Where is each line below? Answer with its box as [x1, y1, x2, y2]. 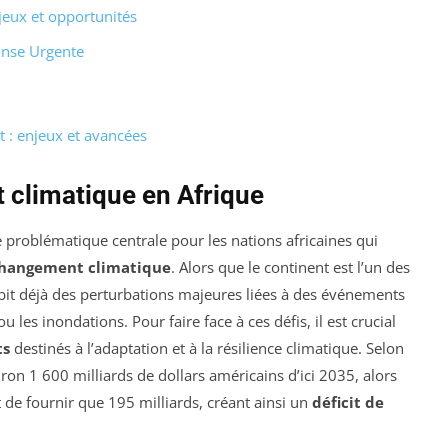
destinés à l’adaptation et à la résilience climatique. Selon [10, 337, 404, 358]
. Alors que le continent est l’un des [171, 256, 410, 277]
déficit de [312, 391, 384, 412]
